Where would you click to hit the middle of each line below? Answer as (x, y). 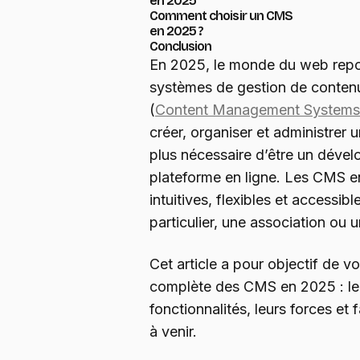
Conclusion (181, 47)
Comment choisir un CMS (221, 16)
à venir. (173, 332)
